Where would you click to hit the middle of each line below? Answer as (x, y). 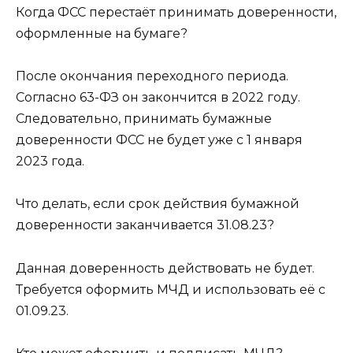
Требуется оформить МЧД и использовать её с (171, 289)
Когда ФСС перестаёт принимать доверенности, (176, 12)
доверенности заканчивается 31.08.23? (145, 225)
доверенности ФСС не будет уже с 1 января (159, 140)
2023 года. (50, 162)
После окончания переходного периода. (152, 76)
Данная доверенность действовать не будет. (165, 268)
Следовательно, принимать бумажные (144, 119)
